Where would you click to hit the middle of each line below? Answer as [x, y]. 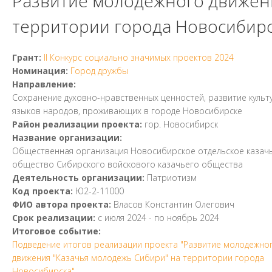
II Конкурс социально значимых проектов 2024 [139, 57]
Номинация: [41, 71]
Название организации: [68, 138]
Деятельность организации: [80, 178]
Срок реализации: [55, 218]
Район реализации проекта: [78, 124]
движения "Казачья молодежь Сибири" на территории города [138, 258]
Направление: [45, 84]
